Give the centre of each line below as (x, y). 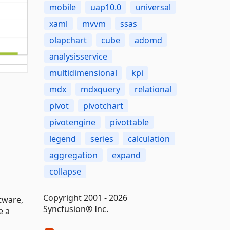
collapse (65, 171)
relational (153, 89)
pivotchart (103, 106)
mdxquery (100, 89)
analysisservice (78, 56)
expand (126, 155)
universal (153, 7)
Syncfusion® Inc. (75, 209)
